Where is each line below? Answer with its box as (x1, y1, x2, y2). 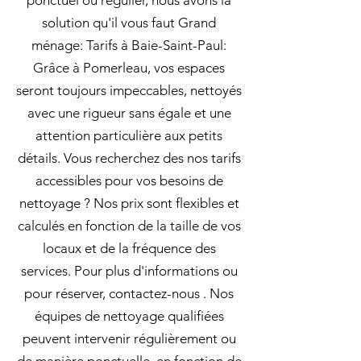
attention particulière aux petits (35, 127, 222, 143)
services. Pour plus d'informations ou (20, 263, 238, 279)
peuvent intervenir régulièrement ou (22, 330, 236, 346)
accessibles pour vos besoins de (35, 172, 223, 189)
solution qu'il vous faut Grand (42, 15, 216, 31)
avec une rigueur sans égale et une (27, 105, 231, 121)
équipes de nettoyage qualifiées (34, 308, 224, 324)
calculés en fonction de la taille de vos (17, 218, 241, 234)
